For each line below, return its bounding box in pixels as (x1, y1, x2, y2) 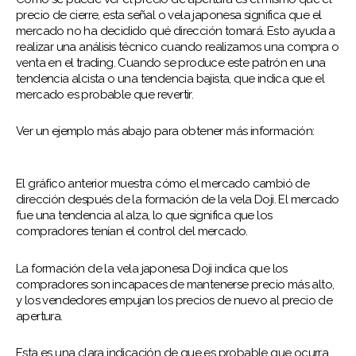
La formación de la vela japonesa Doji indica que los (16, 261, 288, 276)
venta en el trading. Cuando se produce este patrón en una (16, 55, 326, 70)
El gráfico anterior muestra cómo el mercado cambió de (16, 176, 310, 192)
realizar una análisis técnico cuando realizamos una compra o (16, 39, 339, 54)
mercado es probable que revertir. (16, 87, 194, 102)
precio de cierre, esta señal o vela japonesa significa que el (16, 7, 322, 22)
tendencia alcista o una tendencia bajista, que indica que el (16, 71, 324, 86)
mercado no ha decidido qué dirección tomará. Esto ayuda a (16, 23, 335, 38)
